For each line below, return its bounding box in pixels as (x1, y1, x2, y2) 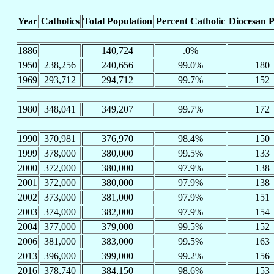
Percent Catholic (155, 16, 225, 27)
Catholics (40, 16, 80, 27)
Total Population (83, 16, 152, 27)
